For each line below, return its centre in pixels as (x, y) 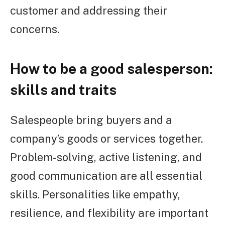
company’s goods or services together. (106, 138)
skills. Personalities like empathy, (95, 194)
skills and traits (63, 89)
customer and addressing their (89, 11)
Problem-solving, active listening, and (106, 157)
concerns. (35, 29)
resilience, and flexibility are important (109, 213)
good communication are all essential (106, 176)
